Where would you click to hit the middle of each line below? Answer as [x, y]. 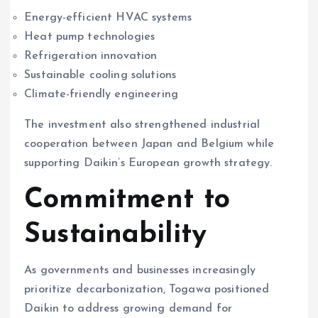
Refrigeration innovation [91, 56]
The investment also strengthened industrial [142, 125]
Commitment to [127, 200]
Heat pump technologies [90, 37]
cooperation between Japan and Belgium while [149, 144]
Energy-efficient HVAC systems [108, 17]
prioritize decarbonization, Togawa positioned [147, 290]
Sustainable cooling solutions [100, 75]
